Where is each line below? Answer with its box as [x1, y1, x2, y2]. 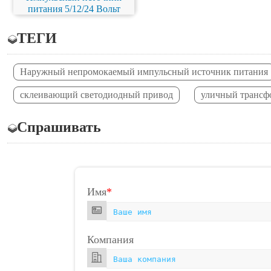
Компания [87, 233, 134, 246]
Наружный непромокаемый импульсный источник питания [20, 67, 268, 77]
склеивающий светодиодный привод [20, 90, 173, 100]
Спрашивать [17, 119, 101, 135]
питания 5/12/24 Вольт [27, 4, 120, 14]
